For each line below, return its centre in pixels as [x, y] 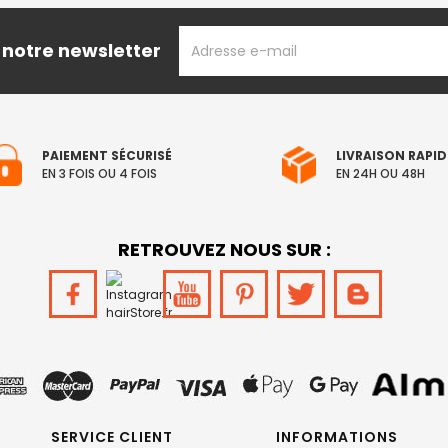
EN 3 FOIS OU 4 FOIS [99, 173]
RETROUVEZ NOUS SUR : [224, 249]
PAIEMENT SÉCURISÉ [107, 155]
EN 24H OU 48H [380, 173]
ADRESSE [210, 34]
